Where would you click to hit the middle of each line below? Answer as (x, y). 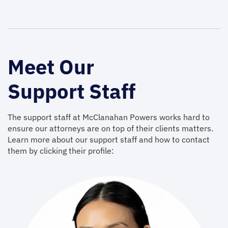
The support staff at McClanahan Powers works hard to (109, 117)
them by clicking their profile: (61, 151)
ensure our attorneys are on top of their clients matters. (110, 128)
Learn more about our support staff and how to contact (109, 139)
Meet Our (51, 67)
